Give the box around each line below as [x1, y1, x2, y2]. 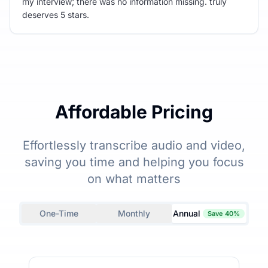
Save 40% [208, 209, 240, 218]
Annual [173, 208, 201, 218]
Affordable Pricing [55, 100, 213, 123]
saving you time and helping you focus [24, 154, 244, 169]
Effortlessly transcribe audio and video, [23, 138, 245, 153]
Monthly [117, 208, 150, 218]
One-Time [39, 208, 79, 218]
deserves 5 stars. [22, 9, 89, 20]
